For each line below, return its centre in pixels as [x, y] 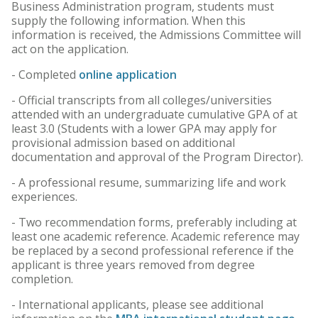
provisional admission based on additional [123, 143]
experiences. [44, 197]
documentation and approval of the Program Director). [157, 157]
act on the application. [70, 49]
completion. [42, 279]
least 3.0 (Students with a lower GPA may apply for [144, 128]
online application [128, 75]
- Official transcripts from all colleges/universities [142, 100]
